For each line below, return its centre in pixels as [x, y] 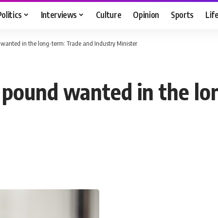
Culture [109, 14]
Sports [182, 14]
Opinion [146, 14]
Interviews [59, 14]
